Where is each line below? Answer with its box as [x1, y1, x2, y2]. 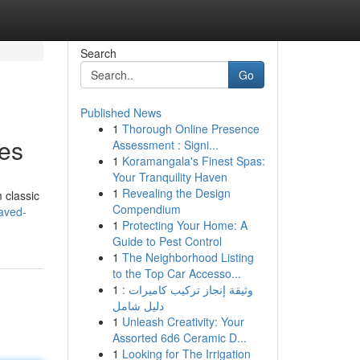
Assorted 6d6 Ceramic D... [112, 329, 247, 346]
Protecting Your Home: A [121, 217, 247, 233]
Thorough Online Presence [121, 121, 260, 137]
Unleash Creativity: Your [121, 313, 244, 329]
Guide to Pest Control [112, 233, 222, 249]
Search [80, 45, 117, 61]
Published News [80, 104, 162, 121]
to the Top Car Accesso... [112, 265, 241, 281]
